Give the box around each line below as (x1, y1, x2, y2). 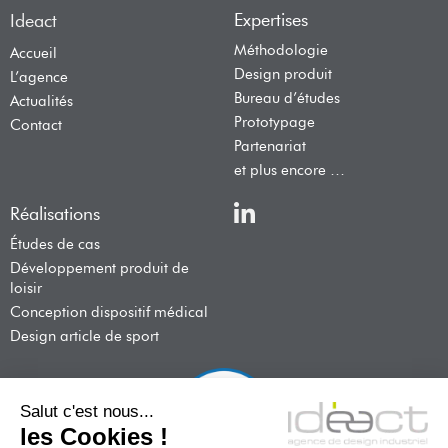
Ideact (10, 9, 57, 32)
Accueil (10, 43, 57, 62)
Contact (10, 115, 62, 134)
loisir (10, 278, 42, 297)
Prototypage (234, 112, 315, 131)
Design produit (234, 64, 332, 83)
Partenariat (234, 136, 306, 155)
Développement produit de (10, 258, 189, 277)
